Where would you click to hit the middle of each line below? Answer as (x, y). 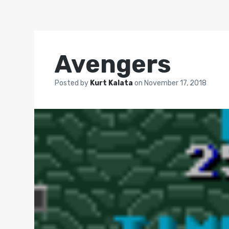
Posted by (73, 83)
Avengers (113, 64)
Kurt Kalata (112, 83)
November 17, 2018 (176, 83)
